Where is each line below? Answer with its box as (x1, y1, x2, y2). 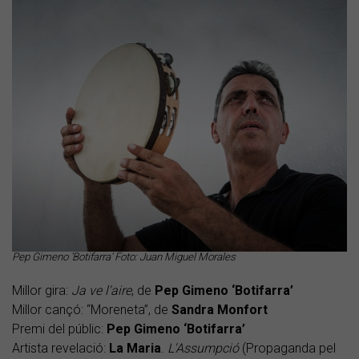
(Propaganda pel (242, 340, 336, 356)
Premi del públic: (12, 321, 107, 337)
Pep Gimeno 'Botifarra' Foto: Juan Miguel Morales (12, 250, 236, 263)
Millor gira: (12, 282, 71, 298)
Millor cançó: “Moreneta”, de (12, 301, 171, 317)
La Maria (109, 340, 161, 356)
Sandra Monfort (171, 301, 268, 317)
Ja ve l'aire (71, 282, 131, 298)
